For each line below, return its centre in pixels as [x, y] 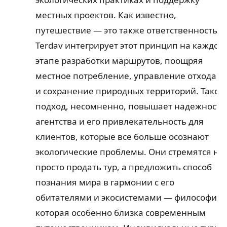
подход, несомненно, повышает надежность [130, 106]
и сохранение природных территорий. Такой [130, 91]
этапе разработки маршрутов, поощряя [119, 61]
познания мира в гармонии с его [105, 182]
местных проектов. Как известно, [106, 15]
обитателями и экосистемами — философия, [130, 198]
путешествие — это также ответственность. [127, 30]
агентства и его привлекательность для [119, 122]
